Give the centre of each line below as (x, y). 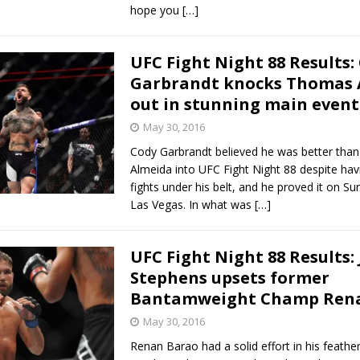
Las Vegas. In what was (192, 204)
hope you (156, 10)
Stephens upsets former (229, 277)
